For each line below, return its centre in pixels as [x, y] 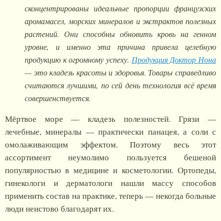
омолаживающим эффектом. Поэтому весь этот [110, 145]
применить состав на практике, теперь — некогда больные [110, 196]
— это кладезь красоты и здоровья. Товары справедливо [120, 73]
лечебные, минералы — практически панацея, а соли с [110, 132]
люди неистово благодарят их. [59, 209]
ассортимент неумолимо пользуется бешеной [110, 157]
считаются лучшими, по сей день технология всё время [120, 85]
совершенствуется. [58, 98]
